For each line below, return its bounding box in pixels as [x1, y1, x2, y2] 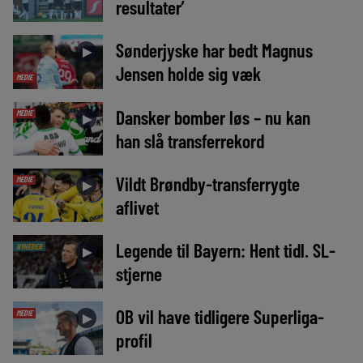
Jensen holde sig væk [115, 62, 261, 86]
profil [115, 327, 152, 352]
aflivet [115, 194, 159, 219]
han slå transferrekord [115, 128, 264, 152]
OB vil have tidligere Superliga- [115, 304, 324, 328]
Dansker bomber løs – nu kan [115, 105, 310, 129]
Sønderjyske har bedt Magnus [115, 38, 313, 62]
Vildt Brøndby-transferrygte [115, 171, 300, 195]
